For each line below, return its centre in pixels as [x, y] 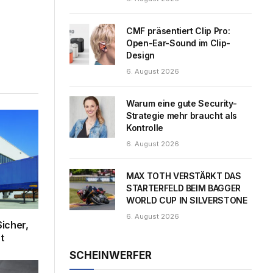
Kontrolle [145, 127]
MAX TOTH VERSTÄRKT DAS [184, 175]
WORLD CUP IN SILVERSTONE [187, 200]
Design [140, 55]
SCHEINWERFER [111, 255]
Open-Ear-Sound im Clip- [178, 43]
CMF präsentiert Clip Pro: [178, 30]
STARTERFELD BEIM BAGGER [183, 188]
